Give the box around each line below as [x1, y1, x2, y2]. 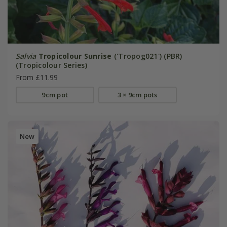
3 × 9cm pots [117, 90, 158, 100]
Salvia [15, 51, 36, 61]
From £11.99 [15, 72, 58, 83]
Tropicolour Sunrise [38, 51, 112, 61]
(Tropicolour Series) [15, 60, 87, 70]
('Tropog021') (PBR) [111, 51, 182, 61]
